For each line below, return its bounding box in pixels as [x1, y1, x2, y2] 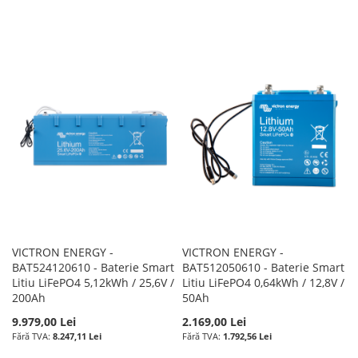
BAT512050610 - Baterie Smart [182, 259, 345, 275]
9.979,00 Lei [12, 313, 76, 329]
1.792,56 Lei [223, 329, 272, 342]
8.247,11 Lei [53, 329, 101, 342]
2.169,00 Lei [182, 313, 247, 329]
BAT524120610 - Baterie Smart [12, 259, 174, 275]
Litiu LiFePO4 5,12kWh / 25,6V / [12, 274, 174, 290]
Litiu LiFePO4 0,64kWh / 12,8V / [182, 274, 345, 290]
